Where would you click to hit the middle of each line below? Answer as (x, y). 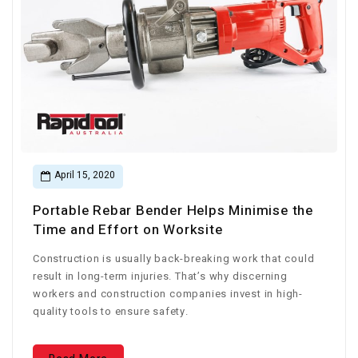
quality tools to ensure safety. (111, 311)
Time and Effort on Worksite (128, 230)
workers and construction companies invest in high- (168, 294)
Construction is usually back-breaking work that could (174, 259)
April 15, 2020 (85, 175)
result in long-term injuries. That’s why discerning (160, 276)
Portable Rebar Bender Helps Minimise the (173, 211)
